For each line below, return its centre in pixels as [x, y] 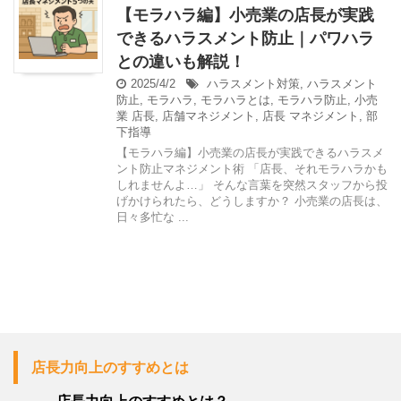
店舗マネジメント [209, 116]
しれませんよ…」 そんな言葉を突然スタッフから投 [252, 185]
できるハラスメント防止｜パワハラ [245, 39]
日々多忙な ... [153, 218]
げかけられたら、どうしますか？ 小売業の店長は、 [252, 201]
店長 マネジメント [311, 116]
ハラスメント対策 [253, 84]
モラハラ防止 [312, 100]
